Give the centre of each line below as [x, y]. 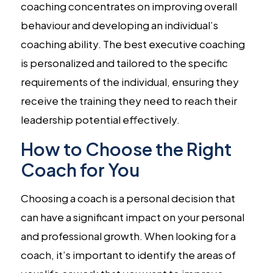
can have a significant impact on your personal [132, 217]
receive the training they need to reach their [129, 100]
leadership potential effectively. [100, 119]
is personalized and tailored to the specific [124, 62]
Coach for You [80, 169]
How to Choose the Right [126, 148]
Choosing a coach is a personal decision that [128, 198]
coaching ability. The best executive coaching [133, 44]
